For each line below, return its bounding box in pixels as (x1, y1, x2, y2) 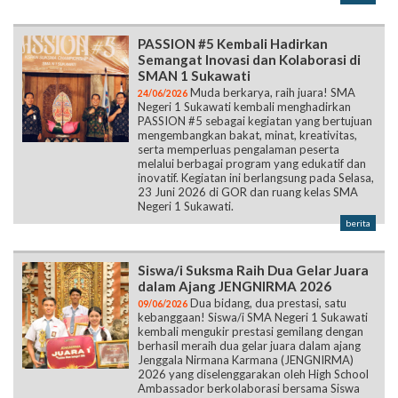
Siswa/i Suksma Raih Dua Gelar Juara (138, 261, 369, 278)
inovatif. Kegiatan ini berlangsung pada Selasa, (138, 170, 374, 185)
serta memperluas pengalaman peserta (138, 141, 339, 156)
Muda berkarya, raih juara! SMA (187, 84, 355, 99)
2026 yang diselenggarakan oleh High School (138, 366, 369, 381)
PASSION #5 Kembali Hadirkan (138, 35, 328, 52)
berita (346, 217, 370, 228)
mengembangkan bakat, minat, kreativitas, (138, 127, 357, 142)
